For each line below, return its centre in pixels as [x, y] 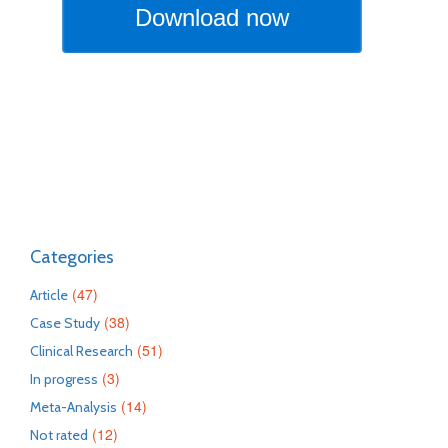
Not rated [59, 435]
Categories [72, 257]
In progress [64, 379]
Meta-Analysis [73, 407]
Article [49, 295]
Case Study [65, 323]
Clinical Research [81, 351]
